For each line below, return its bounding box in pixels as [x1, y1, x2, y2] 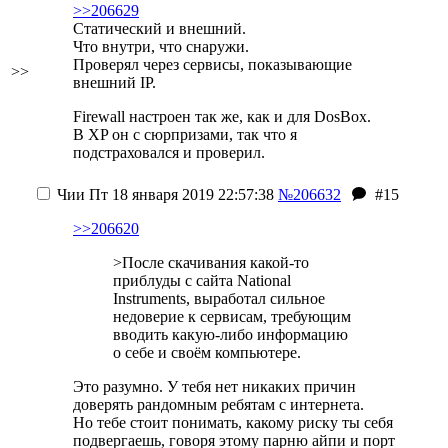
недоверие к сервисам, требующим [113, 308, 351, 325]
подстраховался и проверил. [73, 144, 265, 161]
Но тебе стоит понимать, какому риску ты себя [73, 414, 393, 431]
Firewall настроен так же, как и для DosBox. [73, 108, 371, 125]
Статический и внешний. [73, 20, 246, 37]
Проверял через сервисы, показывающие [73, 56, 352, 73]
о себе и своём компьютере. [113, 344, 301, 361]
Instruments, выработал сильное [113, 290, 325, 307]
